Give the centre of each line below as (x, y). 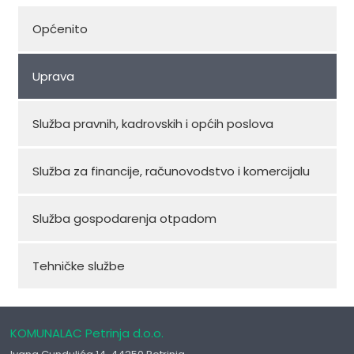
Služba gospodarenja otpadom (124, 218)
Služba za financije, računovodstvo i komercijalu (171, 171)
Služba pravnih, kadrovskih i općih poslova (153, 124)
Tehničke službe (78, 266)
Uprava (53, 76)
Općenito (60, 29)
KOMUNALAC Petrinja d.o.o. (87, 333)
